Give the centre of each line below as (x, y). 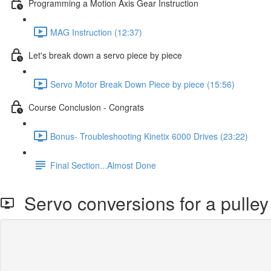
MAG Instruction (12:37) (96, 32)
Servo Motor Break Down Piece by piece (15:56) (142, 84)
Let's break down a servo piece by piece (105, 55)
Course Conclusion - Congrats (86, 107)
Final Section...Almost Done (103, 165)
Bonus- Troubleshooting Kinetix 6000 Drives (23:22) (149, 136)
